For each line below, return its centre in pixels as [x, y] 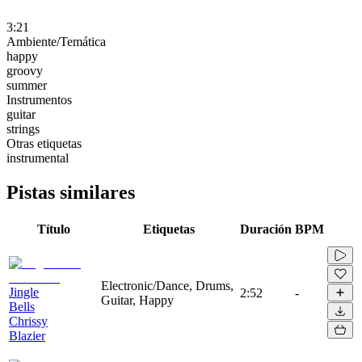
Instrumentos [39, 99]
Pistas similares [71, 192]
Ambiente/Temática [56, 41]
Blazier [27, 335]
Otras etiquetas [44, 143]
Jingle [24, 292]
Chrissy [28, 321]
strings [23, 128]
